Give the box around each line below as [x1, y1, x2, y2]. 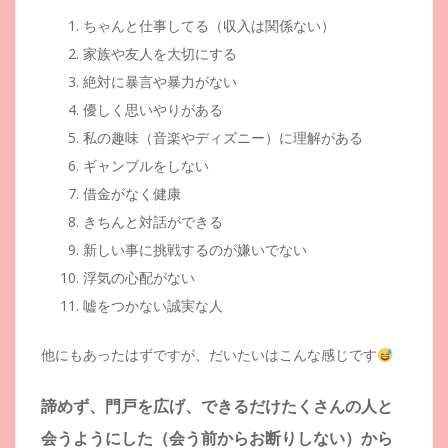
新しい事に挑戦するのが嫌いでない [83, 240, 307, 260]
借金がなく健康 [83, 184, 181, 204]
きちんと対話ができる [83, 212, 223, 232]
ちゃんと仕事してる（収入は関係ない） [83, 16, 335, 36]
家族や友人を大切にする [83, 44, 237, 64]
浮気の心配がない [83, 268, 195, 288]
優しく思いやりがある [83, 100, 223, 120]
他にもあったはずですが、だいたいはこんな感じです [41, 345, 377, 365]
